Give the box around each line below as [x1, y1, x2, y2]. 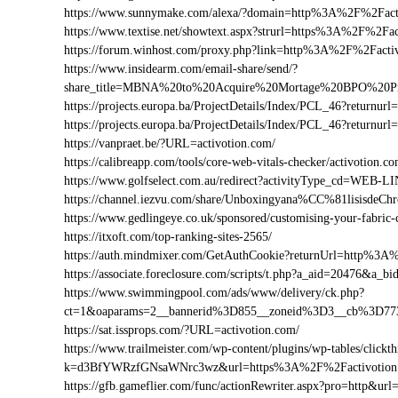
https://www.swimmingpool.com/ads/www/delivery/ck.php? [64, 286, 364, 299]
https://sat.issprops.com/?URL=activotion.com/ [64, 323, 299, 337]
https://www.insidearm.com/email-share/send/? [64, 62, 298, 76]
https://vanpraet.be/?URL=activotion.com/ [64, 137, 275, 150]
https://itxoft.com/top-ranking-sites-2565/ [64, 230, 272, 243]
